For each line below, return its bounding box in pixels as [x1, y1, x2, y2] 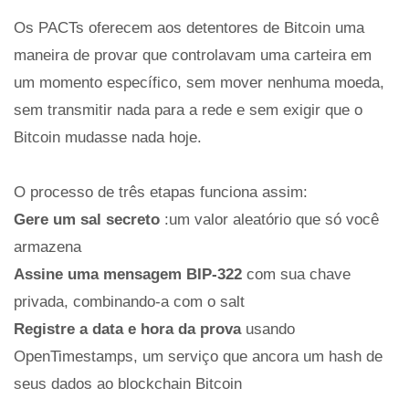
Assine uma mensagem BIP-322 [14, 266, 242, 283]
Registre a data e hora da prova [14, 320, 241, 338]
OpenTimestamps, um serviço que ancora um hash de [14, 348, 383, 365]
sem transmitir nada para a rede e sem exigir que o [14, 101, 362, 119]
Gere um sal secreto [14, 211, 160, 228]
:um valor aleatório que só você [160, 211, 379, 228]
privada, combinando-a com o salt [14, 293, 245, 310]
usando [241, 320, 295, 338]
